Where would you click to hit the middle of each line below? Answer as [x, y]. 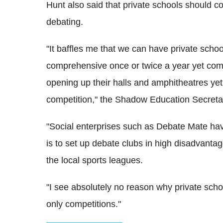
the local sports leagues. [95, 161]
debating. [65, 22]
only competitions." [84, 204]
